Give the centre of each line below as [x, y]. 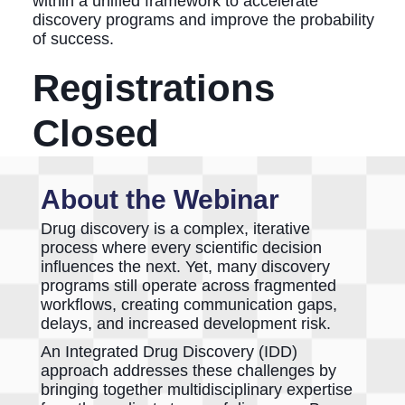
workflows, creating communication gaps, [189, 304]
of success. [73, 38]
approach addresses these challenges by [188, 370]
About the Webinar [160, 199]
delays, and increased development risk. [186, 323]
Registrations [153, 88]
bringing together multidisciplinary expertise [197, 389]
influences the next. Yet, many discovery [185, 266]
